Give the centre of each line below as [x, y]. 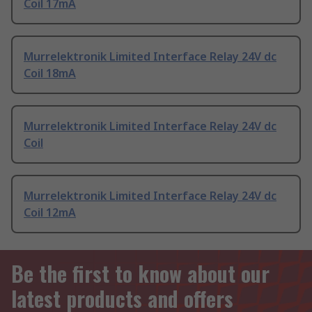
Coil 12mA [50, 213]
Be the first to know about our [140, 274]
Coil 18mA [50, 73]
